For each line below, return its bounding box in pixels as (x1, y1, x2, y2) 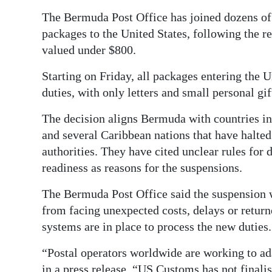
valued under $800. (42, 42, 136, 56)
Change (19, 118, 54, 131)
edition (19, 29, 52, 42)
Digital (19, 12, 49, 25)
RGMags (19, 56, 57, 70)
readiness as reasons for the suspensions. (42, 160, 242, 174)
